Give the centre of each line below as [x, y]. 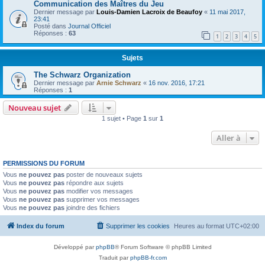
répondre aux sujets [94, 183]
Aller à [229, 138]
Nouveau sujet [35, 108]
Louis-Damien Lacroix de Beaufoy [149, 12]
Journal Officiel [89, 26]
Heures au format [200, 226]
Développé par [75, 247]
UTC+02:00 [243, 226]
